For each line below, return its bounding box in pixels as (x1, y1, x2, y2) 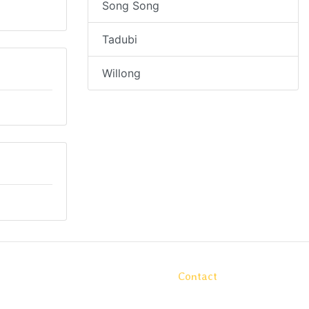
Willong (102, 66, 141, 80)
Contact (178, 270, 217, 283)
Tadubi (102, 32, 137, 46)
